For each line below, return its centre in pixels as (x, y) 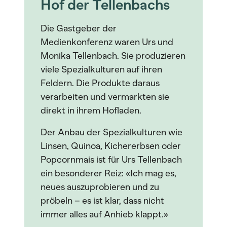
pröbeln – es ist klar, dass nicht (102, 201)
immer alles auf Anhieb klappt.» (104, 214)
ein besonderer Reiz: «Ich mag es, (108, 173)
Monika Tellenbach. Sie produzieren (113, 56)
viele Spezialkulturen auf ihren (101, 69)
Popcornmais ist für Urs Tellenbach (111, 160)
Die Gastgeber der (79, 28)
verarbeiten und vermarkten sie (105, 97)
